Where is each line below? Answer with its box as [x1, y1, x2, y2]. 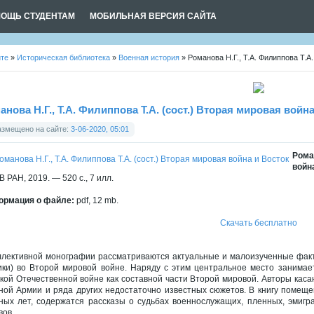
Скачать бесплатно [219, 218, 297, 228]
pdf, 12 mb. [74, 196, 118, 205]
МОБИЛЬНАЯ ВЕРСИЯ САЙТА [90, 11, 217, 21]
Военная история [118, 53, 179, 62]
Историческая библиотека [17, 53, 110, 62]
